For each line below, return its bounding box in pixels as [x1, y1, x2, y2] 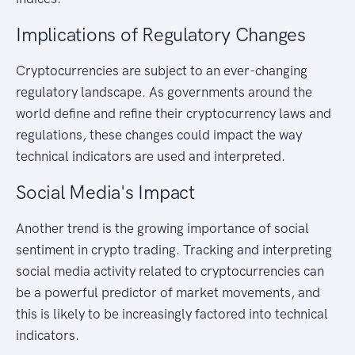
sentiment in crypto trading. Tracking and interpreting [16, 241, 332, 258]
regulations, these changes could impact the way [16, 126, 302, 143]
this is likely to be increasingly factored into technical [16, 305, 328, 322]
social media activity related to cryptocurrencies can [16, 262, 324, 279]
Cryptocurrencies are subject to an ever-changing [16, 62, 307, 78]
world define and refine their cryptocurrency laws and [16, 105, 331, 121]
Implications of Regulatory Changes [16, 22, 306, 46]
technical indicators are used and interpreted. [16, 147, 285, 164]
